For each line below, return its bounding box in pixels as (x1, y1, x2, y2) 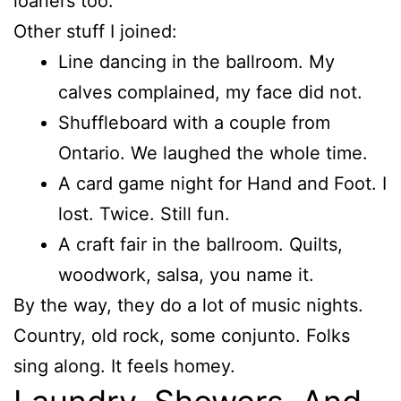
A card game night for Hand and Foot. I (58, 172, 387, 194)
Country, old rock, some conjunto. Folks (13, 324, 350, 346)
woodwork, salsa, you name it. (58, 263, 314, 286)
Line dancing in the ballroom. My (58, 50, 335, 73)
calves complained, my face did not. (58, 81, 363, 103)
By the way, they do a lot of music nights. (13, 294, 363, 316)
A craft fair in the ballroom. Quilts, (58, 233, 343, 255)
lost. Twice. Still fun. (58, 202, 230, 225)
